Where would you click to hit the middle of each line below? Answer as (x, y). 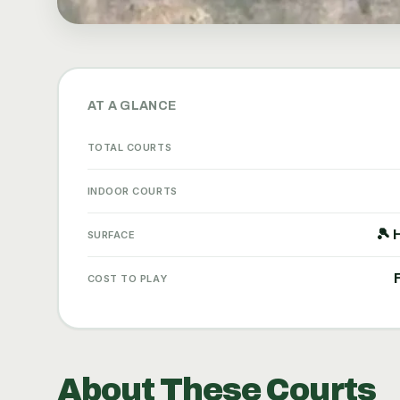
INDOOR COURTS (132, 191)
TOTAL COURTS (129, 147)
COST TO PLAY (127, 278)
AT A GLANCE (132, 105)
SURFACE (111, 234)
